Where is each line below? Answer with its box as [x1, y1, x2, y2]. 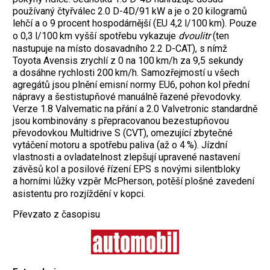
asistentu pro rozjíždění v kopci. [13, 187, 145, 199]
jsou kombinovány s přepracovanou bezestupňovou [13, 115, 229, 127]
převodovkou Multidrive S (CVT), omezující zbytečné [13, 127, 233, 139]
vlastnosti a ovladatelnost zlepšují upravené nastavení [13, 151, 240, 163]
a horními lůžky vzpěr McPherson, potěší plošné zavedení [13, 175, 254, 187]
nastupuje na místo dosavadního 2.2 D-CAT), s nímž [13, 42, 227, 54]
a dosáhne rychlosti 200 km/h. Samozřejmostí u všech [13, 66, 239, 78]
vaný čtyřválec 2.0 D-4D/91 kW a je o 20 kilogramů [36, 5, 247, 17]
